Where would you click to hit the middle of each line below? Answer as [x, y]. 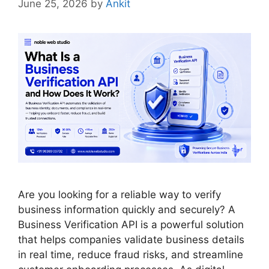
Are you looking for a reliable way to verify [119, 195]
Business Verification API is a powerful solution [131, 225]
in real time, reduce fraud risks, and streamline [131, 255]
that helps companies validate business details [131, 240]
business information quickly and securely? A [127, 210]
